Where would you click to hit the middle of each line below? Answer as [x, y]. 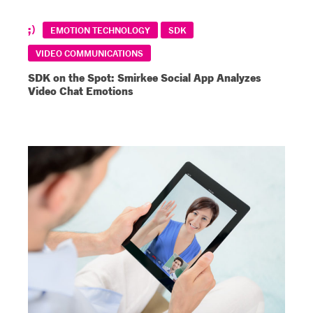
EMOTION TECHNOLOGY [100, 30]
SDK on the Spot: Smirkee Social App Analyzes [144, 77]
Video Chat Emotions [80, 90]
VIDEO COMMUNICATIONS [89, 53]
